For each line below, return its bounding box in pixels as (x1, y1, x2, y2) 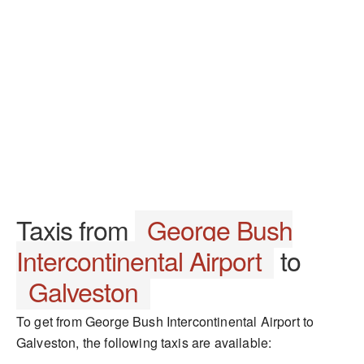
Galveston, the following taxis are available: (16, 333, 272, 352)
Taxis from (16, 210, 135, 248)
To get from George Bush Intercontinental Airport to (16, 312, 314, 331)
